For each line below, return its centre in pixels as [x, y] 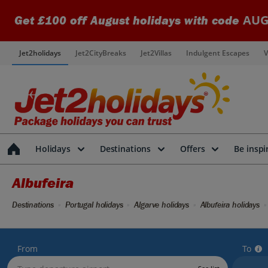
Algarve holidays [162, 205]
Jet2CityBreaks [101, 53]
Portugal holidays [94, 205]
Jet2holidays [40, 53]
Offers [193, 149]
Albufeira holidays [230, 205]
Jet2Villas [156, 53]
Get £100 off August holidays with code [129, 21]
